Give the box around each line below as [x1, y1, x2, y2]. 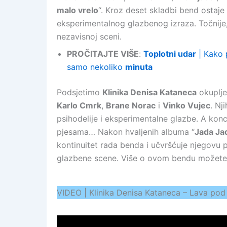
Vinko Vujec [163, 100, 210, 110]
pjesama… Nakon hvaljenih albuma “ [57, 127, 195, 137]
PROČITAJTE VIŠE [67, 49, 139, 59]
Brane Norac [106, 100, 156, 110]
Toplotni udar [143, 49, 196, 59]
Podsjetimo [57, 87, 102, 97]
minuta [125, 62, 153, 72]
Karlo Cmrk [57, 100, 101, 110]
